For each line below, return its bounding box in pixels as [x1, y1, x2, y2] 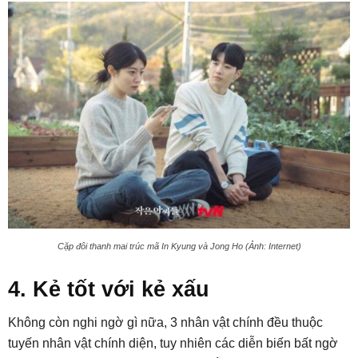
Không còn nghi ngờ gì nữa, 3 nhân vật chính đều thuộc [8, 316, 323, 330]
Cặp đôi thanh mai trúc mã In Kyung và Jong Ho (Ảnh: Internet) [57, 241, 301, 252]
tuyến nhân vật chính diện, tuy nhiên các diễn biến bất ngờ [8, 336, 338, 351]
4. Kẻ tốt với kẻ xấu [8, 277, 209, 302]
